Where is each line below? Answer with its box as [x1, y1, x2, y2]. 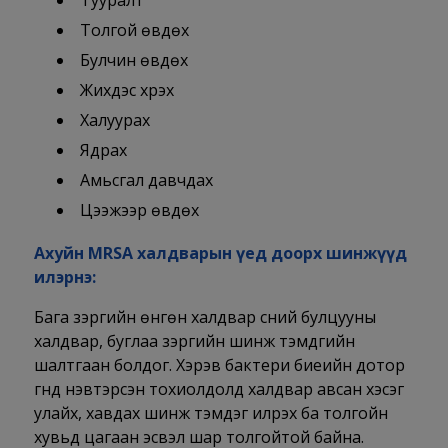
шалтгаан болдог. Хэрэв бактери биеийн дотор [33, 354, 405, 377]
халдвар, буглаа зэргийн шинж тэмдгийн [33, 330, 355, 353]
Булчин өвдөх [79, 49, 188, 72]
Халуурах [79, 109, 150, 132]
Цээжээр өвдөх [79, 199, 199, 222]
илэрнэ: [33, 266, 96, 289]
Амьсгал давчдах [79, 169, 213, 192]
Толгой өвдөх [79, 19, 189, 42]
